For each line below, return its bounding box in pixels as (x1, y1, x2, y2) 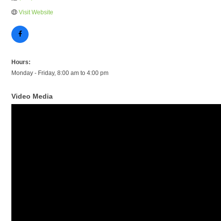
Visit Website (19, 9, 53, 16)
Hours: (11, 59, 31, 66)
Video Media (11, 92, 53, 100)
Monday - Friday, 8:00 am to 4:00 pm (11, 70, 109, 76)
